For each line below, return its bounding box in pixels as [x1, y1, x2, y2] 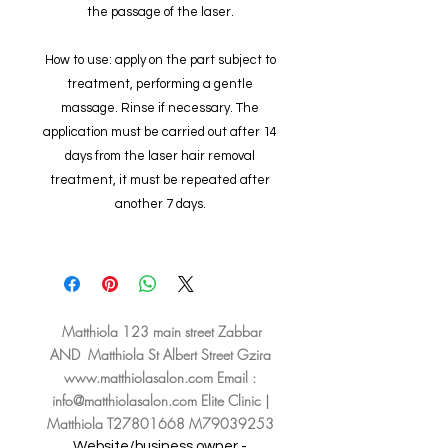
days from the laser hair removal [65, 148, 255, 163]
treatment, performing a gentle [67, 76, 253, 91]
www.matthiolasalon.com [64, 367, 213, 387]
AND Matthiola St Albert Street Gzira [49, 344, 271, 364]
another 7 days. [114, 196, 206, 211]
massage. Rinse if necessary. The [61, 100, 259, 115]
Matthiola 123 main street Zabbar [58, 321, 262, 341]
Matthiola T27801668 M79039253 [46, 413, 274, 433]
